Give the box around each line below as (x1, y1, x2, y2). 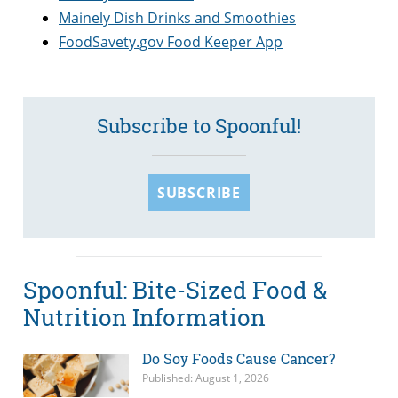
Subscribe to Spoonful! (97, 113, 301, 139)
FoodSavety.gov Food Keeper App (59, 32, 283, 52)
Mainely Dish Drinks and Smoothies (59, 8, 296, 28)
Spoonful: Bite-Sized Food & (23, 274, 327, 305)
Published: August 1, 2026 (141, 370, 269, 386)
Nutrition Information (23, 301, 266, 332)
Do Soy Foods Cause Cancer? (141, 349, 335, 369)
